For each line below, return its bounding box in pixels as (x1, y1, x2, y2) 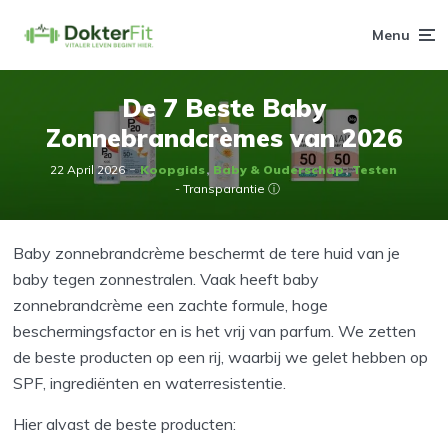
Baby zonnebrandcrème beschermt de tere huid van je (13, 243, 401, 263)
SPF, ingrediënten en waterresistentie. (13, 373, 287, 393)
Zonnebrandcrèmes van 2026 (45, 121, 403, 153)
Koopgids (140, 161, 205, 177)
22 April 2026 (50, 161, 125, 177)
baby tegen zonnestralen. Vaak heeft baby (13, 269, 320, 289)
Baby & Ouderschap (213, 161, 344, 177)
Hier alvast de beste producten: (13, 414, 237, 434)
